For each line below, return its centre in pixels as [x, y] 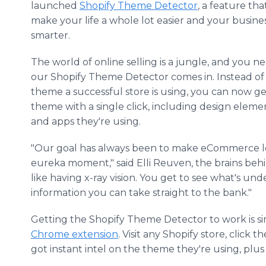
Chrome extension [75, 234]
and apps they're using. [86, 121]
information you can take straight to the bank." [141, 193]
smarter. [50, 35]
